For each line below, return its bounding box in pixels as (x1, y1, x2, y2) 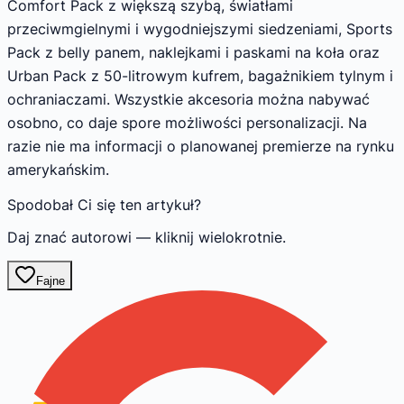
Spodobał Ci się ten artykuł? (7, 195, 201, 214)
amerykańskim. (7, 160, 109, 179)
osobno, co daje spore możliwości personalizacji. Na (7, 113, 367, 132)
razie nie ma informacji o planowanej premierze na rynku (7, 136, 394, 155)
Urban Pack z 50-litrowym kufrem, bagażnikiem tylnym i (7, 66, 393, 85)
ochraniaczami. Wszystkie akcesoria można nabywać (7, 89, 370, 108)
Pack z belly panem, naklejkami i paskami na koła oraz (7, 42, 380, 61)
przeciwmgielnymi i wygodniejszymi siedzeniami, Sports (7, 19, 392, 38)
